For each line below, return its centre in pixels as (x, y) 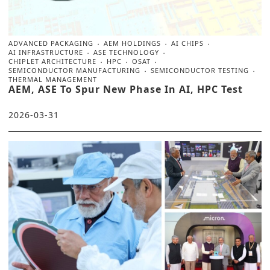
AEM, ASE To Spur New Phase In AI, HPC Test (126, 89)
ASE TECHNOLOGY (126, 52)
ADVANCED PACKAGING (51, 43)
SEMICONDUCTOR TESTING (200, 71)
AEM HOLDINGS (132, 43)
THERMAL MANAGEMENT (53, 80)
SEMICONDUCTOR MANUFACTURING (74, 71)
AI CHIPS (187, 43)
